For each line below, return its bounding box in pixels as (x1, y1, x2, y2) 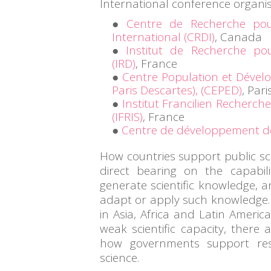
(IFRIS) (112, 109, 143, 125)
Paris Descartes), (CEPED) (112, 82, 242, 98)
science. (100, 250, 139, 266)
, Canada (215, 29, 262, 45)
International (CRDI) (112, 29, 215, 45)
